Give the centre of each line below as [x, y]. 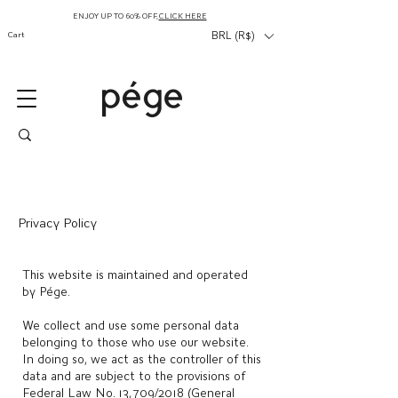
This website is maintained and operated [135, 275]
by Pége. [46, 291]
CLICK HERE [183, 16]
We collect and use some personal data [131, 325]
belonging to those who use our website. [135, 342]
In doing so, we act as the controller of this [142, 359]
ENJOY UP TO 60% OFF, [115, 16]
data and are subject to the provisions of [134, 376]
